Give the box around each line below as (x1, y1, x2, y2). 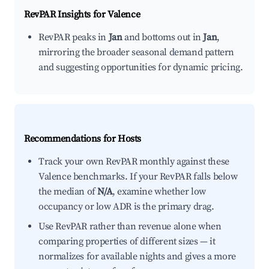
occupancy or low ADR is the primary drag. (38, 201, 214, 213)
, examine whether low (112, 186, 206, 198)
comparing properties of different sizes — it (38, 235, 216, 247)
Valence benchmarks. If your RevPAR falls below (38, 171, 238, 183)
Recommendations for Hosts (24, 133, 141, 145)
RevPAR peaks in (38, 31, 109, 43)
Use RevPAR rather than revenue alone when (38, 220, 222, 232)
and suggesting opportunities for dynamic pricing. (38, 61, 243, 73)
